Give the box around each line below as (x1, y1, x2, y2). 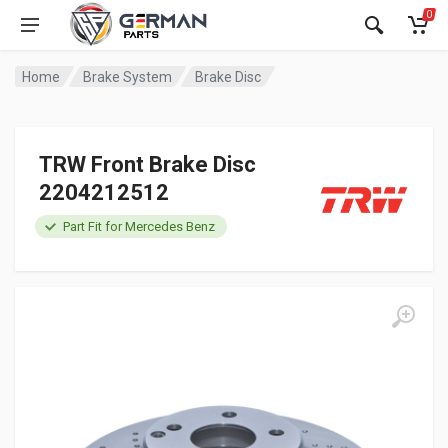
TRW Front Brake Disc (39, 152, 256, 177)
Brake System (83, 68, 173, 85)
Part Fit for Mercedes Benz (63, 219, 215, 234)
